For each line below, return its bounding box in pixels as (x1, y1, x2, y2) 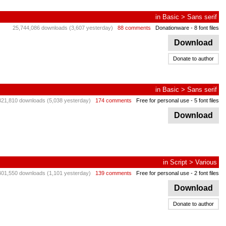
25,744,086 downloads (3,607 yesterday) (13, 25, 113, 31)
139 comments (95, 170, 132, 176)
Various (195, 158, 217, 166)
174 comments (95, 97, 132, 103)
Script (170, 158, 187, 166)
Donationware (155, 25, 189, 31)
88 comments (118, 25, 151, 31)
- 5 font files (189, 97, 219, 103)
